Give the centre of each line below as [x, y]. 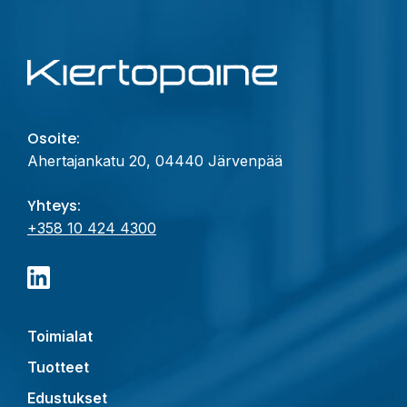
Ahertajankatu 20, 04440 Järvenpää [155, 160]
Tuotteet [58, 367]
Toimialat [60, 336]
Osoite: [54, 138]
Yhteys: [54, 205]
